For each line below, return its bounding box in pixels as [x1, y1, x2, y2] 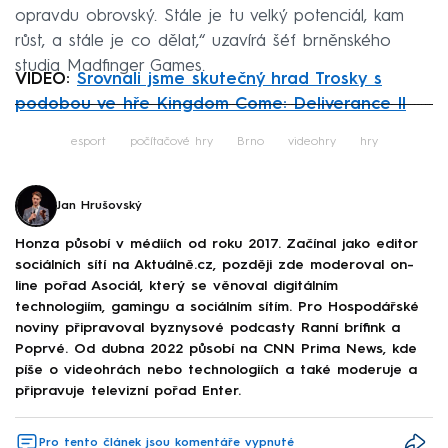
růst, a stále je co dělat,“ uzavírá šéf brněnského [15, 32, 391, 50]
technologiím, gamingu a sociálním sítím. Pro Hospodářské [15, 300, 419, 315]
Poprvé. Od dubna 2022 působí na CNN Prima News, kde [15, 342, 417, 357]
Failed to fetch [147, 108, 301, 138]
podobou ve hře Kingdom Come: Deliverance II [15, 95, 406, 113]
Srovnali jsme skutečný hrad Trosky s [77, 70, 382, 88]
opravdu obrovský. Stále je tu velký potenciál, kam [15, 7, 404, 25]
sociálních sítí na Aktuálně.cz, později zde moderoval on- [15, 258, 414, 273]
